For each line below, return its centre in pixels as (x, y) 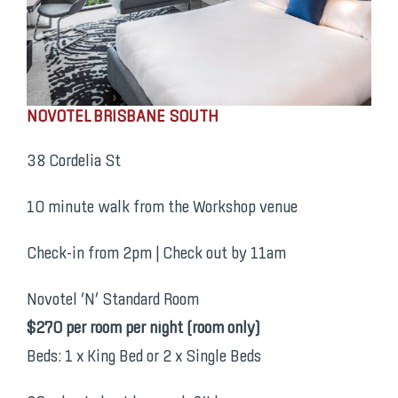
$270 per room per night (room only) (143, 329)
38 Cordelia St (73, 162)
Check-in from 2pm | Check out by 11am (156, 255)
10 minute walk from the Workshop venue (162, 208)
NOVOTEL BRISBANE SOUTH (122, 118)
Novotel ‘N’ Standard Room (112, 301)
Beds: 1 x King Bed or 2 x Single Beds (143, 358)
